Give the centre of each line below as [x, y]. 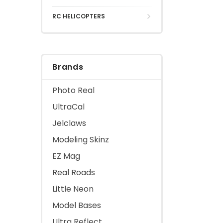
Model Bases [77, 205]
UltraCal [68, 107]
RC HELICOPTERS [79, 16]
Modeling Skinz [81, 139]
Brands [68, 67]
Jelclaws [69, 123]
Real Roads [74, 172]
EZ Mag [66, 156]
